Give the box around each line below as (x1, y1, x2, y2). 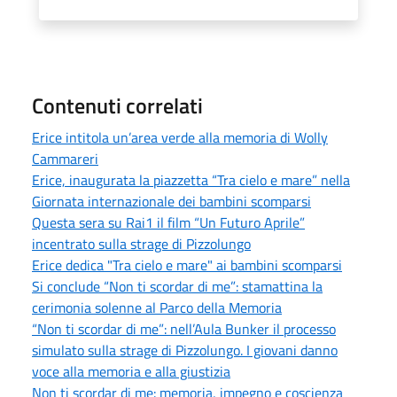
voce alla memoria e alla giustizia (32, 360, 230, 382)
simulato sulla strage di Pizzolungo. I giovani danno (32, 339, 338, 361)
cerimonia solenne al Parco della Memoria (32, 296, 282, 318)
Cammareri (32, 147, 98, 169)
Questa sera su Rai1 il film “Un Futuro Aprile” (32, 211, 305, 233)
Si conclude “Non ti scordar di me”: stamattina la (32, 275, 323, 297)
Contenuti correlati (32, 89, 203, 121)
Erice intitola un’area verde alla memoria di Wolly (32, 126, 328, 148)
